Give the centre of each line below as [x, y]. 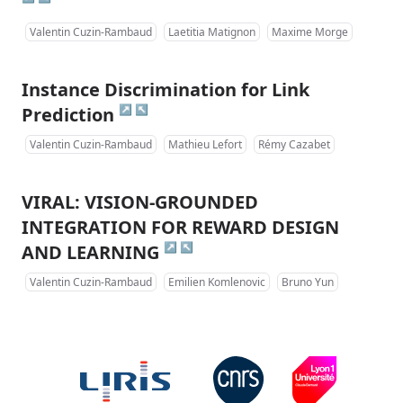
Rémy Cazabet [294, 144]
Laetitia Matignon [212, 31]
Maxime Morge [310, 31]
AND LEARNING [90, 252]
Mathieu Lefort [205, 144]
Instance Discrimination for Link [166, 89]
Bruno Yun [308, 282]
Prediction [68, 114]
